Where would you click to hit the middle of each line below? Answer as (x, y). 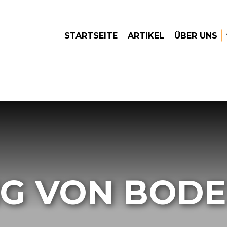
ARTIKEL (146, 36)
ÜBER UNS (196, 36)
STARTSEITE (91, 36)
